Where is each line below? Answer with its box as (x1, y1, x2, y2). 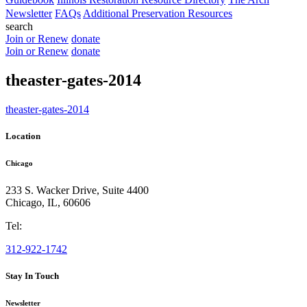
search (5, 21, 33, 32)
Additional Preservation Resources (83, 8, 232, 19)
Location (5, 130, 40, 141)
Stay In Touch (5, 271, 59, 282)
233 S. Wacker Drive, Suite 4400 (5, 184, 149, 196)
